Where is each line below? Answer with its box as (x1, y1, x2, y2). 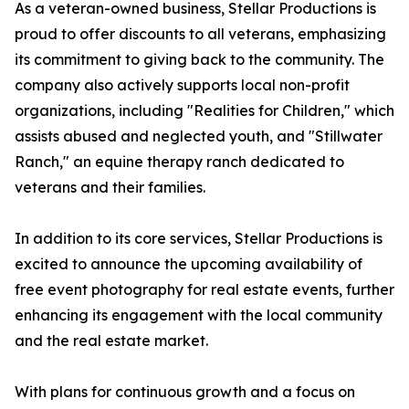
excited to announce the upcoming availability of (15, 255, 362, 274)
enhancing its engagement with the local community (15, 306, 383, 325)
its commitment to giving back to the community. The (15, 50, 384, 69)
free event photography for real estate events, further (15, 280, 394, 299)
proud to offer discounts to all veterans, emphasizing (15, 25, 386, 44)
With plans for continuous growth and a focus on (15, 383, 355, 402)
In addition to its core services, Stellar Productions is (15, 229, 383, 248)
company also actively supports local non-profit (15, 76, 350, 95)
